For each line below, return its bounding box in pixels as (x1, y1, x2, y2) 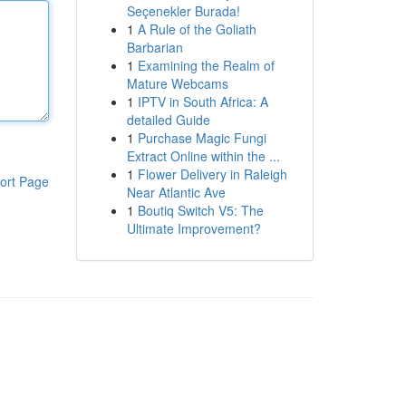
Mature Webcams (126, 74, 228, 92)
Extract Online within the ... (126, 147, 280, 165)
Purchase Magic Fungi (137, 129, 266, 147)
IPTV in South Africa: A (137, 92, 268, 111)
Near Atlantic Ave (126, 183, 226, 201)
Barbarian (126, 38, 183, 56)
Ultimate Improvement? (126, 219, 261, 237)
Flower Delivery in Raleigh (137, 165, 287, 183)
